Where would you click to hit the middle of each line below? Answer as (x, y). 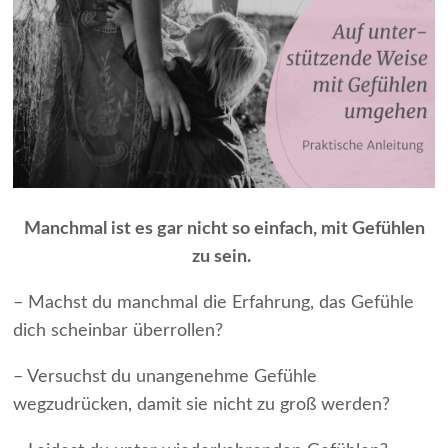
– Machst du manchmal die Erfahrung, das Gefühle (213, 302)
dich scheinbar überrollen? (118, 330)
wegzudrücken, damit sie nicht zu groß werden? (201, 404)
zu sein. (221, 256)
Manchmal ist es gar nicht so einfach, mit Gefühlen (224, 228)
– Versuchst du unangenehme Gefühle (165, 376)
